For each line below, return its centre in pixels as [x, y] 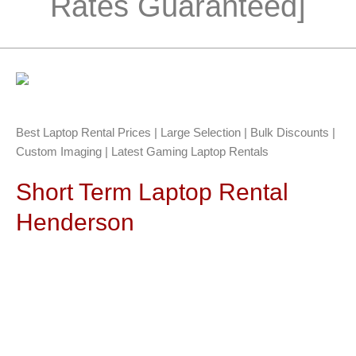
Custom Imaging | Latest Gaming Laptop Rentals [142, 151]
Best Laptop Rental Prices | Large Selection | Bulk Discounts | [176, 132]
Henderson [75, 222]
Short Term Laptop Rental [152, 192]
